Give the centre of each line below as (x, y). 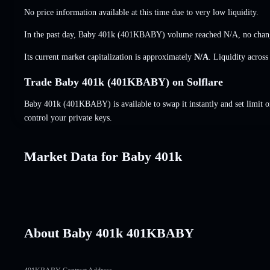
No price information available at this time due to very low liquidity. (141, 12)
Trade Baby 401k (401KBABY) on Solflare (124, 82)
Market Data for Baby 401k (103, 156)
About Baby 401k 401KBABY (109, 233)
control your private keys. (68, 118)
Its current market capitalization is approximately (109, 57)
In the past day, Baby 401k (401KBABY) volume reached (124, 34)
